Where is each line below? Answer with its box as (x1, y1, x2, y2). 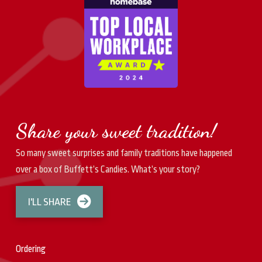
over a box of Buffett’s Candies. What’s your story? (15, 164, 200, 175)
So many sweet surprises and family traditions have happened (15, 147, 232, 158)
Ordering (15, 243, 46, 254)
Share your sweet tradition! (15, 119, 216, 143)
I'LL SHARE (27, 195, 71, 208)
